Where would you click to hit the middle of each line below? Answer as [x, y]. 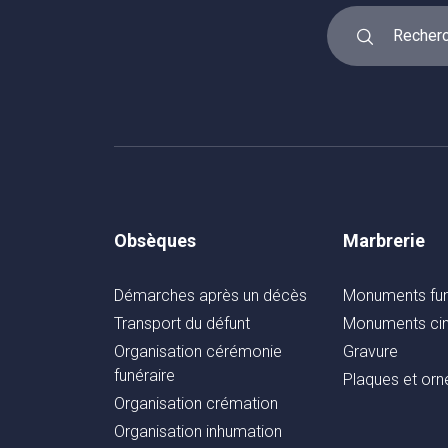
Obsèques [155, 240]
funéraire [144, 375]
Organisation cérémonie [198, 351]
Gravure [371, 351]
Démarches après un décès [210, 295]
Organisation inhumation [198, 431]
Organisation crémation [196, 403]
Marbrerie [384, 240]
